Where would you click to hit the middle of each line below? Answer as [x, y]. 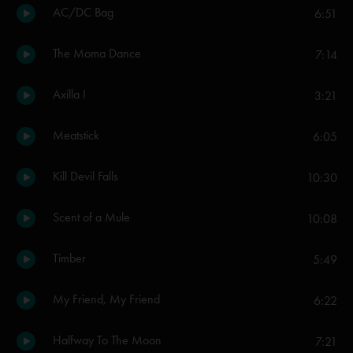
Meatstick [76, 135]
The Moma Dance [97, 53]
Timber [69, 258]
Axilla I [69, 94]
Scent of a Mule [91, 217]
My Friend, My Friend [106, 299]
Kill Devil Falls [85, 176]
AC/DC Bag [83, 12]
